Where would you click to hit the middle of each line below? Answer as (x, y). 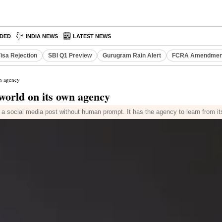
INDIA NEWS (42, 36)
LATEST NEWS (92, 36)
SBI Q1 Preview (70, 55)
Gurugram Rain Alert (132, 55)
